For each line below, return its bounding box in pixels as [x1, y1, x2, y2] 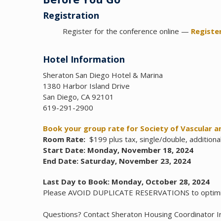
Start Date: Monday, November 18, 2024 [43, 145, 193, 155]
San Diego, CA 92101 [43, 92, 114, 102]
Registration [43, 9, 99, 22]
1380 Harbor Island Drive [43, 81, 130, 91]
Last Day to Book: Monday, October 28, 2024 [43, 177, 210, 187]
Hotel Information [43, 53, 125, 66]
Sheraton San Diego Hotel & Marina [43, 70, 163, 80]
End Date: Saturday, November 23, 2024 [43, 156, 191, 166]
